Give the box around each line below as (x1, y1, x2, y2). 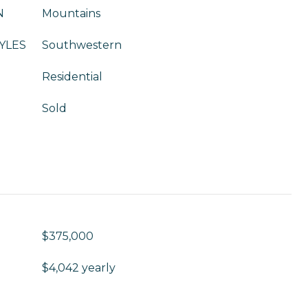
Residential (42, 70, 102, 83)
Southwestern (42, 38, 122, 52)
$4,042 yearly (42, 261, 115, 274)
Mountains (42, 7, 100, 20)
